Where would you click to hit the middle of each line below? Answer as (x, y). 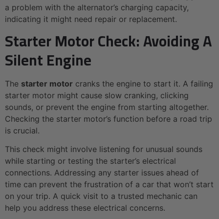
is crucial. (22, 130)
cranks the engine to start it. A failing (143, 83)
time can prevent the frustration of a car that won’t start (109, 185)
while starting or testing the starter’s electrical (90, 161)
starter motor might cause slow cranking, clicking (97, 95)
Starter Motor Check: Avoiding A (108, 41)
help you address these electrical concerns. (85, 208)
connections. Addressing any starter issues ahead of (102, 173)
